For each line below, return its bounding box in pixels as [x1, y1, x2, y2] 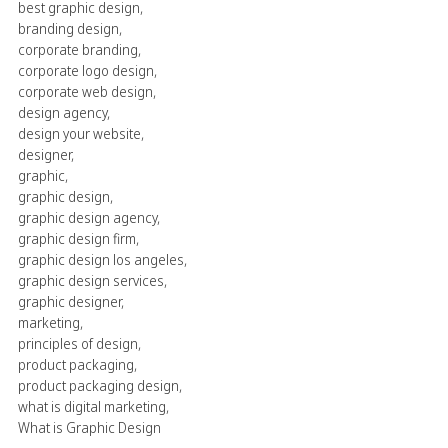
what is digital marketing [18, 396, 166, 416]
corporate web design [18, 81, 153, 101]
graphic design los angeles [18, 249, 184, 269]
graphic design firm [18, 228, 136, 248]
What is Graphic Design [18, 417, 161, 437]
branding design [18, 18, 119, 38]
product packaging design [18, 375, 179, 395]
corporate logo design [18, 60, 154, 80]
